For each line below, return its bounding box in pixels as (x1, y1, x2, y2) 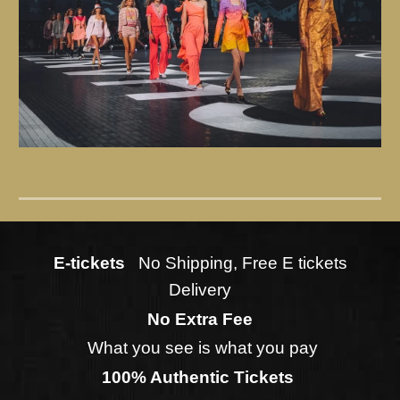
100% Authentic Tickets (102, 367, 298, 387)
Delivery (169, 280, 231, 299)
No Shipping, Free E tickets (137, 254, 347, 272)
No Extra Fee (147, 309, 253, 329)
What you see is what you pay (82, 338, 318, 358)
